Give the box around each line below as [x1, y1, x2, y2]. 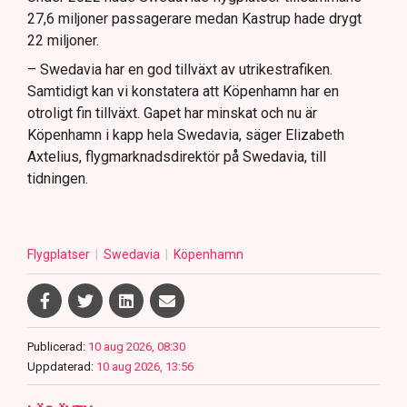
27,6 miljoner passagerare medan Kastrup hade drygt [27, 10, 362, 28]
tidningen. [27, 170, 88, 188]
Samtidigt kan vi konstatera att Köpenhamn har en [27, 83, 339, 101]
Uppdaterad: [27, 360, 94, 374]
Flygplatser [27, 247, 93, 263]
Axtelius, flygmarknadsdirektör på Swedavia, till [27, 148, 326, 166]
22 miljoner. [27, 32, 99, 50]
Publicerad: [27, 340, 85, 354]
